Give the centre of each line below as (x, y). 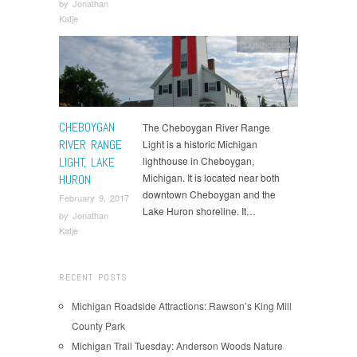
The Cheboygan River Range (206, 127)
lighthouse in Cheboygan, (198, 161)
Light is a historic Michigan (200, 144)
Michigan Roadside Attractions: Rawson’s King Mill (182, 305)
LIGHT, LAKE (87, 163)
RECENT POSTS (93, 277)
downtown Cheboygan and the (209, 194)
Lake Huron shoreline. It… (199, 211)
